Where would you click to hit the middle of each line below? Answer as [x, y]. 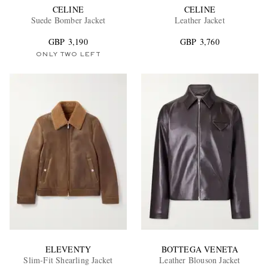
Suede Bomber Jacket [68, 20]
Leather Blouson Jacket [200, 260]
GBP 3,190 [68, 42]
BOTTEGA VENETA [200, 249]
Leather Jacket [200, 20]
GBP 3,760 [200, 42]
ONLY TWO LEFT [68, 55]
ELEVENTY [68, 249]
